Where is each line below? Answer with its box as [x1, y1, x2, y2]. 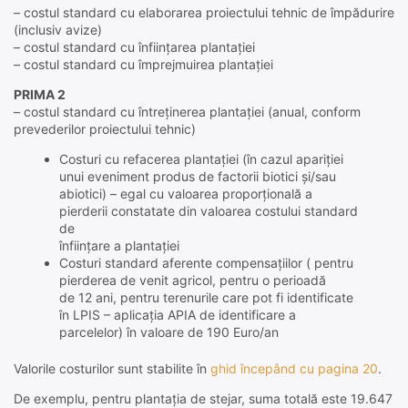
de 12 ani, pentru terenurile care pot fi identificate [58, 290, 353, 306]
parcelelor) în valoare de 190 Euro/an [58, 324, 279, 341]
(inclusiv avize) [14, 22, 102, 38]
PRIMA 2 [14, 87, 66, 103]
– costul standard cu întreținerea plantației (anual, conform [14, 104, 361, 120]
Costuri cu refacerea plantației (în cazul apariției [58, 151, 343, 168]
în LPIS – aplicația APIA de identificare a [58, 307, 296, 323]
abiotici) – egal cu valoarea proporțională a [58, 186, 312, 202]
